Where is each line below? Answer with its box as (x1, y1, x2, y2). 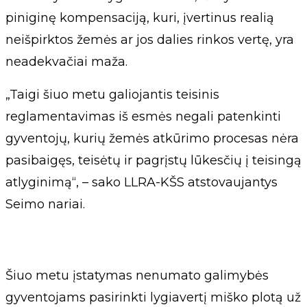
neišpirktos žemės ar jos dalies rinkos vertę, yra (5, 32, 294, 47)
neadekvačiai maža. (5, 53, 127, 69)
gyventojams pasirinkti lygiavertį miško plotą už (5, 289, 301, 305)
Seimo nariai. (5, 196, 85, 212)
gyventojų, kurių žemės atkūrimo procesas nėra (5, 130, 299, 146)
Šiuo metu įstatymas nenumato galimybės (5, 267, 269, 283)
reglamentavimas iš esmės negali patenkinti (5, 108, 281, 124)
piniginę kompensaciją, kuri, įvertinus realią (5, 10, 274, 25)
